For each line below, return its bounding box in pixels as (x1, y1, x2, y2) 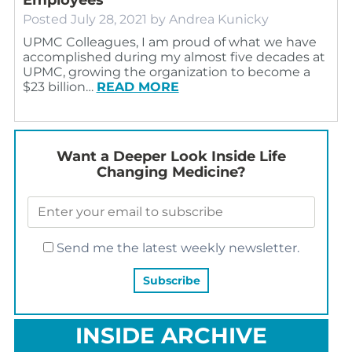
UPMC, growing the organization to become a (22, 64, 310, 79)
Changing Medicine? (96, 163, 246, 181)
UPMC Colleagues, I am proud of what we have (22, 34, 317, 49)
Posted (22, 11, 71, 27)
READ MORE (96, 79, 179, 94)
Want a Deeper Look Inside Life (56, 147, 286, 165)
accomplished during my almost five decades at (22, 49, 325, 64)
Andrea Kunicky (168, 11, 269, 27)
